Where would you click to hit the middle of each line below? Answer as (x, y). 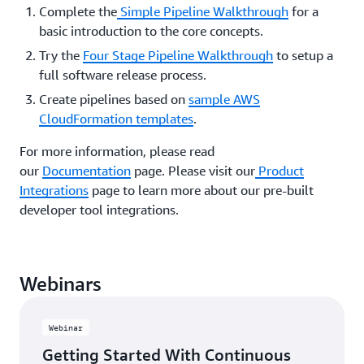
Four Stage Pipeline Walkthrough (178, 55)
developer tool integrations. (99, 210)
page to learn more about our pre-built (201, 190)
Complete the (78, 11)
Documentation (87, 171)
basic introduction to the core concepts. (151, 31)
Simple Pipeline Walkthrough (203, 11)
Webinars (60, 284)
